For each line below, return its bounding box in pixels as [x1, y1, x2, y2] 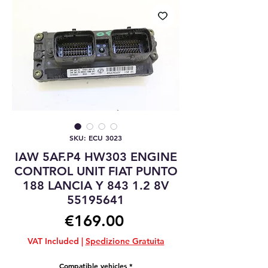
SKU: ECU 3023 [69, 133, 122, 142]
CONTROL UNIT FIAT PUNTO [14, 164, 178, 178]
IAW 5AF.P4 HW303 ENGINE [14, 150, 177, 164]
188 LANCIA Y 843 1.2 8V [23, 178, 169, 193]
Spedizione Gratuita [85, 236, 165, 246]
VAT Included [27, 236, 79, 246]
